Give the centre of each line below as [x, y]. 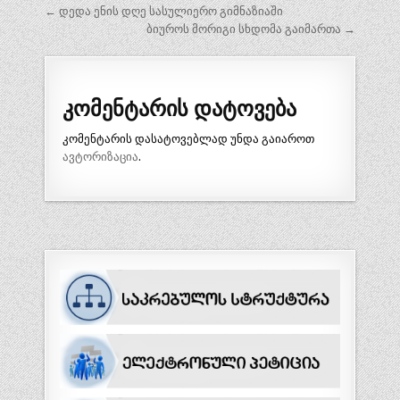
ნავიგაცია [103, 39]
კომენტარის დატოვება [179, 107]
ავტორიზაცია [100, 157]
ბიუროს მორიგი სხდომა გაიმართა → [251, 29]
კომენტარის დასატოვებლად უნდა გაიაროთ [188, 139]
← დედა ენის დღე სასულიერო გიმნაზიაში [163, 12]
